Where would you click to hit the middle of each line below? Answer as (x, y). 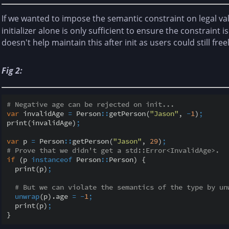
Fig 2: (12, 71)
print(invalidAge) (41, 123)
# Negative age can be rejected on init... (90, 105)
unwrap (27, 197)
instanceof (52, 160)
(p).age (56, 197)
